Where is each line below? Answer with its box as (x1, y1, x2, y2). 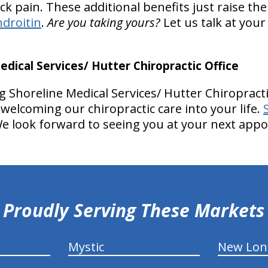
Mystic (68, 238, 104, 255)
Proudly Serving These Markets (3, 197, 265, 223)
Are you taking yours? (47, 14, 163, 31)
